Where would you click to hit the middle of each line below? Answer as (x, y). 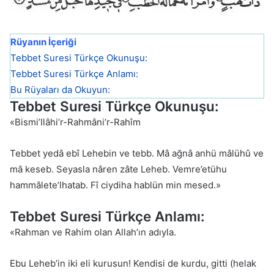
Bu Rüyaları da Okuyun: (60, 90)
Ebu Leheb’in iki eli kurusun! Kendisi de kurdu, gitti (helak (133, 264)
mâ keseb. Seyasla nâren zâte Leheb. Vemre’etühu (118, 169)
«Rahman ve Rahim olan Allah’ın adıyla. (93, 232)
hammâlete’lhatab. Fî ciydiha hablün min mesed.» (115, 185)
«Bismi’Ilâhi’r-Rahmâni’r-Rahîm (75, 122)
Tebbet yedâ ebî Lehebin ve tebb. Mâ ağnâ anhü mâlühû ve (137, 154)
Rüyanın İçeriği (43, 42)
